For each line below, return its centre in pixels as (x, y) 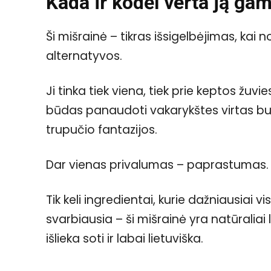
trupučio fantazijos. (102, 130)
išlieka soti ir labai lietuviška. (125, 239)
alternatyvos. (84, 56)
